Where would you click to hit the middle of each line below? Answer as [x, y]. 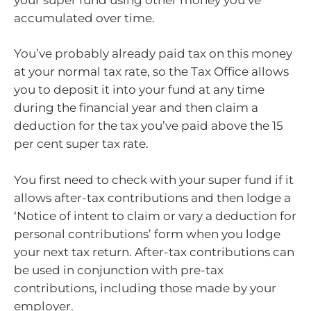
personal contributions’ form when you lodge [147, 234]
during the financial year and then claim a [136, 108]
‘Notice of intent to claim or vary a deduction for [155, 216]
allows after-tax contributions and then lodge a [152, 197]
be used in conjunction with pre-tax [119, 270]
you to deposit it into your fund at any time [139, 90]
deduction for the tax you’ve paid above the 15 [149, 126]
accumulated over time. [84, 18]
